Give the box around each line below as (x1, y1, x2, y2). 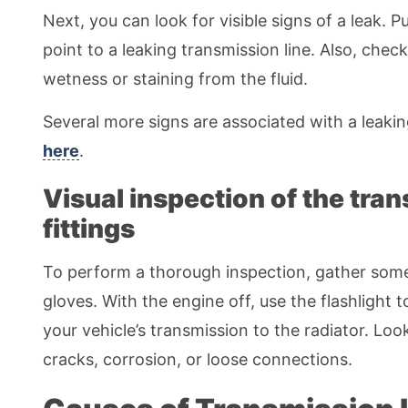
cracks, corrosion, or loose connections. (43, 350, 352, 370)
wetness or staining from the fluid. (43, 69, 308, 89)
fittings (43, 213, 135, 245)
